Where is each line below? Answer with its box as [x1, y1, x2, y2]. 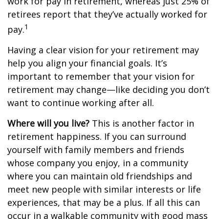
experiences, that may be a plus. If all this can [7, 197, 200, 208]
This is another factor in [89, 117, 194, 129]
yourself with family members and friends [7, 144, 184, 155]
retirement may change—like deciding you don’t [7, 84, 210, 95]
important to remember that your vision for [7, 70, 195, 82]
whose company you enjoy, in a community [7, 157, 188, 169]
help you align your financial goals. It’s [7, 57, 167, 69]
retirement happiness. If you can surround [7, 131, 186, 142]
